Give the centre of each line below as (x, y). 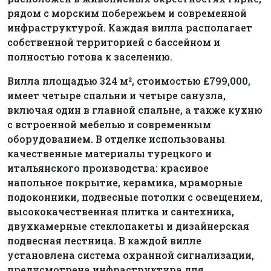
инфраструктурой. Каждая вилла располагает (130, 28)
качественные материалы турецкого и (109, 154)
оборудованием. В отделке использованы (116, 139)
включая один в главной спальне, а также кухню (135, 110)
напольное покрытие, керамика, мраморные (125, 183)
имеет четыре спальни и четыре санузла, (116, 96)
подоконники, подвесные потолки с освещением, (135, 197)
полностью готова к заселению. (90, 57)
